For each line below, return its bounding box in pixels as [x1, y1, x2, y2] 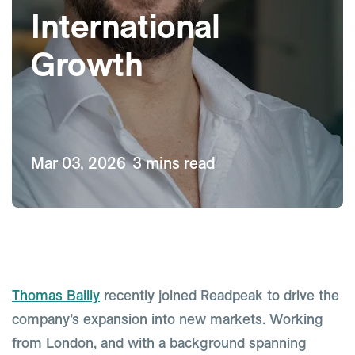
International [31, 9, 220, 44]
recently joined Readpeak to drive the [100, 288, 339, 303]
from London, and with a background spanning [12, 335, 307, 350]
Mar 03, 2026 [31, 155, 126, 172]
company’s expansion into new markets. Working [12, 311, 323, 326]
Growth [31, 47, 143, 82]
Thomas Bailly [12, 288, 100, 303]
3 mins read [132, 155, 216, 172]
